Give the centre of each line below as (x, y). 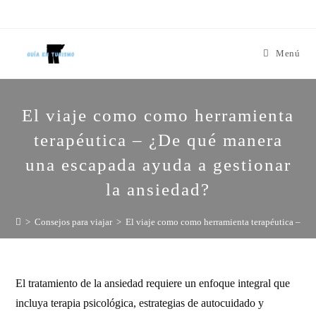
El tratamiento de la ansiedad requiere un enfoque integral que (153, 283)
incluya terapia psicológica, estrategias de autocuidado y (140, 303)
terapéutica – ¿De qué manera (158, 140)
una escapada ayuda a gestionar (158, 165)
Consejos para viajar (74, 222)
